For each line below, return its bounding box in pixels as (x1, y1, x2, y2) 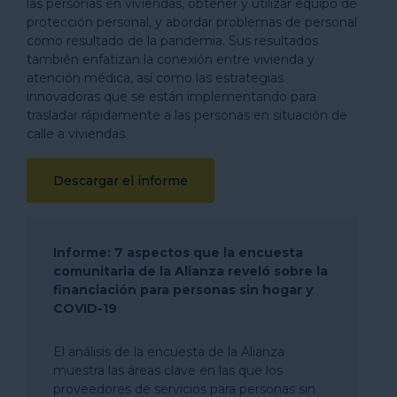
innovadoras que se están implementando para (27, 89, 316, 105)
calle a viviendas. (27, 126, 128, 142)
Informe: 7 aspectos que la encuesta (53, 245, 303, 261)
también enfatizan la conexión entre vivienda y (27, 51, 315, 67)
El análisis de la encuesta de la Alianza (53, 344, 284, 360)
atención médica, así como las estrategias (27, 70, 284, 86)
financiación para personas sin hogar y (53, 282, 313, 298)
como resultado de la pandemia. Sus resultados (27, 33, 318, 49)
